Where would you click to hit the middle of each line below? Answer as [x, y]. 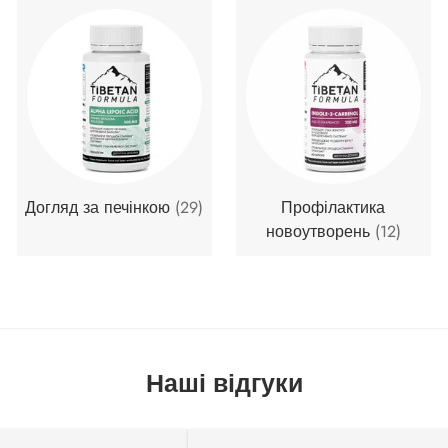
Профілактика [333, 207]
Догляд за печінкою [100, 207]
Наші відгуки [224, 382]
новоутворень [320, 231]
